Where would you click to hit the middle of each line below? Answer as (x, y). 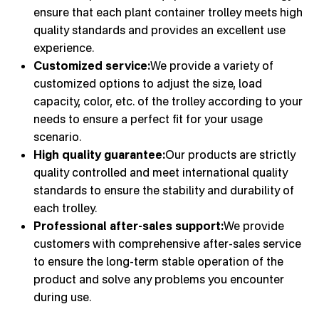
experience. (64, 48)
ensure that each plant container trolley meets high (168, 12)
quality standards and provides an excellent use (159, 30)
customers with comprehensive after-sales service (167, 244)
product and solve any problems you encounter (159, 279)
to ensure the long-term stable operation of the (158, 262)
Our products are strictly (230, 155)
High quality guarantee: (99, 155)
